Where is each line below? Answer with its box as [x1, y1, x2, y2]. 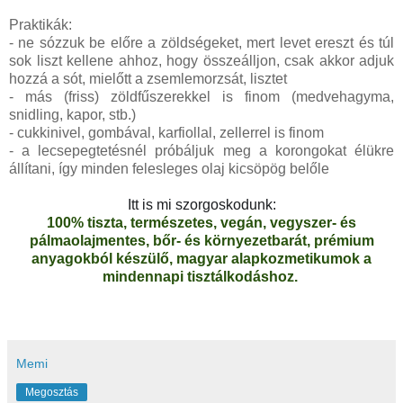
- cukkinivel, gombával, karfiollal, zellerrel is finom [9, 124, 324, 140]
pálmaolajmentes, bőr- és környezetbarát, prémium [29, 232, 374, 248]
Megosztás [25, 385, 78, 399]
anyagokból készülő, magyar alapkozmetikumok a [31, 250, 372, 266]
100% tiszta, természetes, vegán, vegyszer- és [47, 214, 356, 230]
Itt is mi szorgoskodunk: [127, 196, 276, 212]
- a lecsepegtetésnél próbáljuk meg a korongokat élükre [9, 142, 394, 158]
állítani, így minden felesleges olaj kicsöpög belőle [9, 160, 329, 176]
